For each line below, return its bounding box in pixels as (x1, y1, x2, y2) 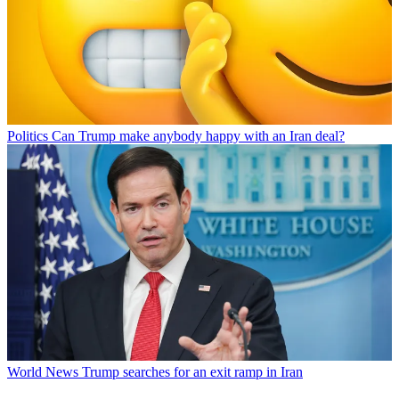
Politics (7, 128, 48, 144)
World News (7, 364, 78, 380)
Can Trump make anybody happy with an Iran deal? (52, 128, 345, 144)
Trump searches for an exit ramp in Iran (82, 364, 303, 380)
